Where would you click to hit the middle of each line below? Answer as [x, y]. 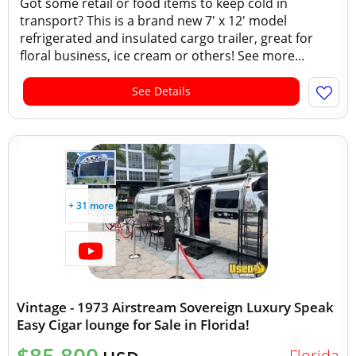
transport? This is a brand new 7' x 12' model [153, 21]
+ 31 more [91, 205]
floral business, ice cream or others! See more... [162, 56]
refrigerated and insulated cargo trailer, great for [166, 38]
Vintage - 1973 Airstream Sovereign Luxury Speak [175, 307]
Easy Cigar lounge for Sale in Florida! [133, 325]
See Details [161, 91]
